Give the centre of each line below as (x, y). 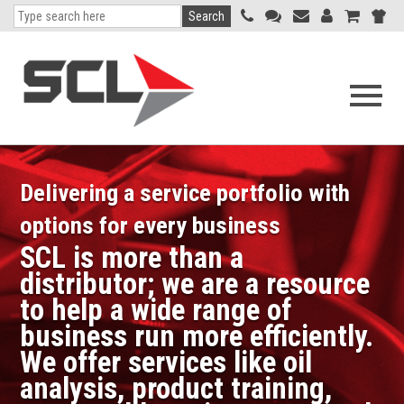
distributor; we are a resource (195, 283)
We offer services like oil (166, 362)
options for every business (151, 225)
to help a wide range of (156, 309)
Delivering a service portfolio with (185, 192)
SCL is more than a (132, 257)
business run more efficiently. (197, 335)
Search (207, 16)
